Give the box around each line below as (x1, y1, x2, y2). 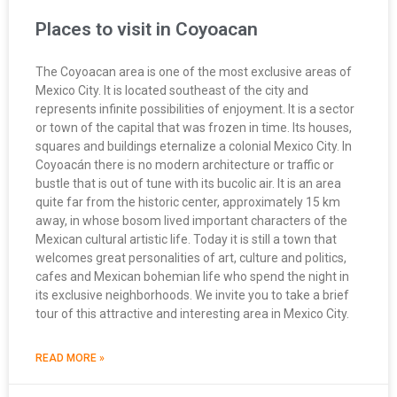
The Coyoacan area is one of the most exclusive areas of (35, 65, 352, 80)
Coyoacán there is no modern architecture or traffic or (35, 158, 334, 173)
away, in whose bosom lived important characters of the (35, 214, 347, 229)
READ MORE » (35, 352, 105, 365)
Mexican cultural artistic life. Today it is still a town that (35, 232, 337, 247)
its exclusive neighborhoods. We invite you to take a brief (35, 288, 349, 303)
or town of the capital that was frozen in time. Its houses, (35, 121, 352, 136)
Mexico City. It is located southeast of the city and (35, 83, 308, 98)
